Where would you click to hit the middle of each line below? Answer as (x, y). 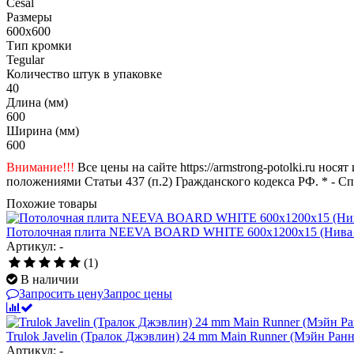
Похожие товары (52, 203)
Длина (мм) (37, 102)
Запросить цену (61, 293)
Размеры (29, 17)
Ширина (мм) (43, 130)
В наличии (50, 279)
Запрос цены (138, 293)
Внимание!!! (40, 167)
